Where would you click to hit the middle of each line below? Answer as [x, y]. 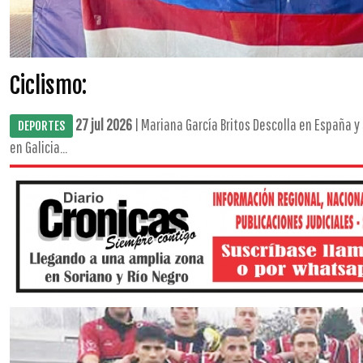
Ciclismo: [48, 85]
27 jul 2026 [104, 124]
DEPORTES [41, 126]
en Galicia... [38, 147]
